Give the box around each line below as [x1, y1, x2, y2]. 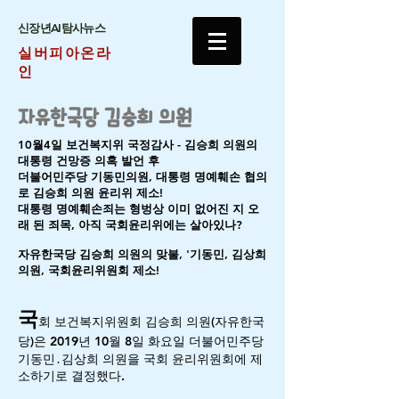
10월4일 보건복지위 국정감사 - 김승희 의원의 [18, 137, 257, 151]
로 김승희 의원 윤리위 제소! [18, 185, 163, 199]
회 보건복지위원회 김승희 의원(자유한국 [38, 313, 265, 330]
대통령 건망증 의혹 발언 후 [18, 153, 159, 167]
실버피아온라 [18, 45, 112, 61]
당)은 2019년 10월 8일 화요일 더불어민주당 [18, 333, 264, 349]
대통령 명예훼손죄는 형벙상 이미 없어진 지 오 [18, 201, 259, 216]
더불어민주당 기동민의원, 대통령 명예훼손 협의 [18, 169, 267, 183]
